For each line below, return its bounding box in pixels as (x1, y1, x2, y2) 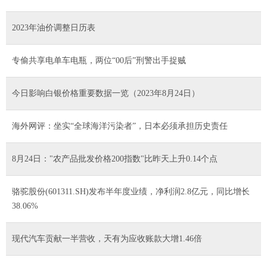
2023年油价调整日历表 (12, 23, 95, 32)
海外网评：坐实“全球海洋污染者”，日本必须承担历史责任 (12, 121, 228, 131)
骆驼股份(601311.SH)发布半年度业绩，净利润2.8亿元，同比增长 (12, 187, 250, 196)
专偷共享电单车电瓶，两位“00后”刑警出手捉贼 (12, 55, 186, 65)
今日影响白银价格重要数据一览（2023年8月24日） (12, 88, 200, 98)
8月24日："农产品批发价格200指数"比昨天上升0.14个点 (12, 154, 218, 163)
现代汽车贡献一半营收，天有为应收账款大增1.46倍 (12, 234, 202, 243)
